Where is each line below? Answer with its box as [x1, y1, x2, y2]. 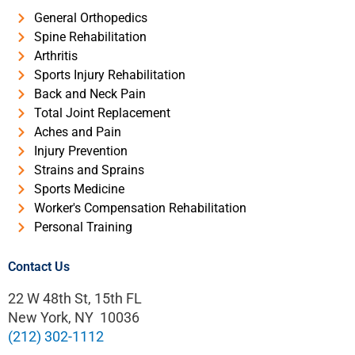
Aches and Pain [33, 124, 121, 139]
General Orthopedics [33, 10, 147, 25]
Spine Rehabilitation [33, 29, 147, 44]
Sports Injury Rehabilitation [33, 67, 185, 82]
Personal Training [33, 219, 132, 235]
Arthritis [33, 48, 78, 63]
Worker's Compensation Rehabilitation [33, 200, 246, 216]
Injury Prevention [33, 143, 128, 158]
